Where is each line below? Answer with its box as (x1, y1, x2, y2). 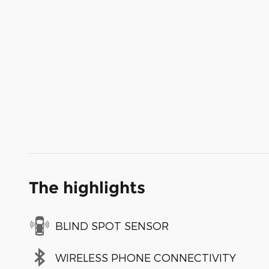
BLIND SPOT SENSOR (55, 219, 169, 232)
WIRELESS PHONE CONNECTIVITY (55, 250, 236, 264)
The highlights (29, 178, 145, 198)
